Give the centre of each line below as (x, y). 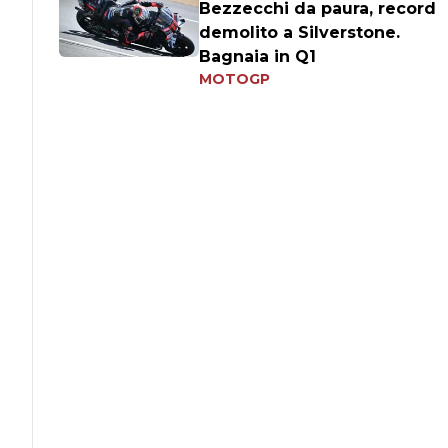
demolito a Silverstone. (300, 32)
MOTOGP (235, 79)
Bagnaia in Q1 (258, 56)
